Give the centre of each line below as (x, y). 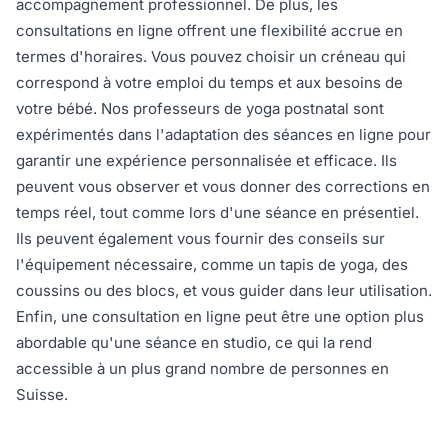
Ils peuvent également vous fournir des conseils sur (200, 239)
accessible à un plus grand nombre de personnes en (202, 369)
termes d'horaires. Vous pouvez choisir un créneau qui (211, 57)
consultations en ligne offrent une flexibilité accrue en (209, 31)
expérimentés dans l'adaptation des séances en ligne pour (223, 135)
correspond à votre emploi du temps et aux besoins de (209, 83)
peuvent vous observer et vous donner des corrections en (223, 187)
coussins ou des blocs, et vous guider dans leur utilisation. (224, 291)
